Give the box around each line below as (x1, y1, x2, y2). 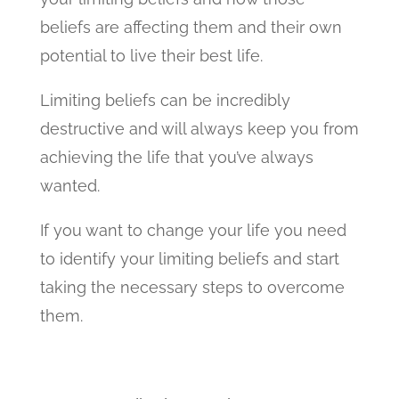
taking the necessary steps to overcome (39, 278, 345, 297)
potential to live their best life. (39, 46, 263, 65)
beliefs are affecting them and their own (39, 18, 342, 37)
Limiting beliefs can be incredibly (39, 91, 290, 110)
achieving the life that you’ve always (39, 148, 313, 167)
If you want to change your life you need (39, 221, 346, 240)
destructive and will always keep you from (39, 119, 359, 138)
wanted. (39, 176, 100, 195)
